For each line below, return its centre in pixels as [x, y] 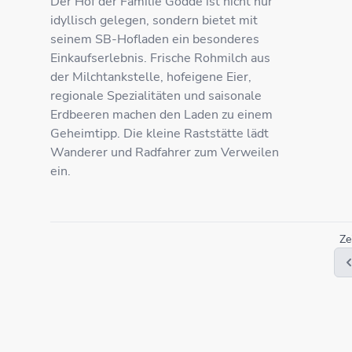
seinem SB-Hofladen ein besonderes [155, 39]
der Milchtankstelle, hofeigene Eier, [151, 77]
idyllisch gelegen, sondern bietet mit [154, 20]
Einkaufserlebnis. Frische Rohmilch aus [160, 58]
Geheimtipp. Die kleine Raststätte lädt [159, 134]
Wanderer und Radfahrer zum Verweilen [165, 152]
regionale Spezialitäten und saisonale [156, 96]
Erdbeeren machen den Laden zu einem [161, 115]
